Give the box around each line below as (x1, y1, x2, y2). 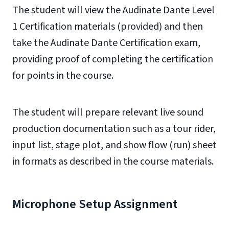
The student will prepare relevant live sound (12, 105, 203, 120)
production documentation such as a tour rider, (12, 122, 216, 136)
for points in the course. (12, 68, 113, 83)
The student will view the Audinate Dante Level (12, 3, 215, 17)
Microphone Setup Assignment (12, 195, 177, 213)
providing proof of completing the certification (12, 52, 213, 66)
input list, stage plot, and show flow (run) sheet (12, 138, 217, 152)
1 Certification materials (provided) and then (12, 19, 203, 34)
